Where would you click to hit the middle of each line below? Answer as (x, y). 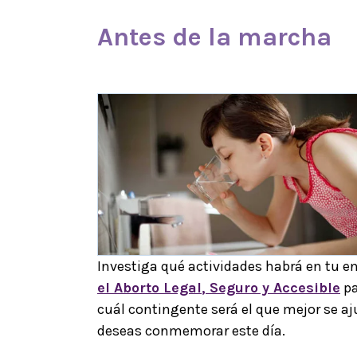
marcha (284, 37)
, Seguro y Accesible (271, 287)
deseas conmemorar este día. (193, 330)
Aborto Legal (158, 287)
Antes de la (167, 37)
